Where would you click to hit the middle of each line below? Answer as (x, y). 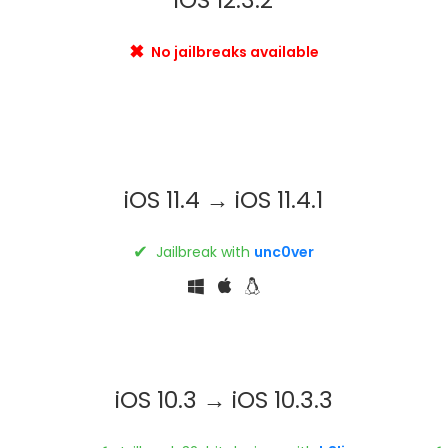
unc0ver (284, 251)
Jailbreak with (203, 251)
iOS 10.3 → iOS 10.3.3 (223, 399)
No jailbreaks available (233, 51)
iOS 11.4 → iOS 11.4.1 (224, 199)
